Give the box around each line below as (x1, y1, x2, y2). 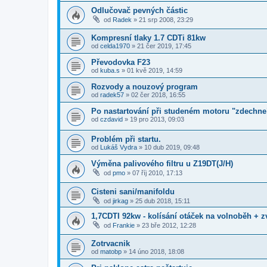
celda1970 (100, 42, 130, 50)
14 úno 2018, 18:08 (129, 248, 184, 256)
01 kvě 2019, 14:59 (127, 67, 182, 74)
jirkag (113, 197, 128, 204)
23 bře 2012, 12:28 (142, 221, 196, 229)
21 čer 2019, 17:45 (137, 42, 191, 50)
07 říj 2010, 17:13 (132, 169, 182, 176)
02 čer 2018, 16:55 (131, 91, 185, 99)
